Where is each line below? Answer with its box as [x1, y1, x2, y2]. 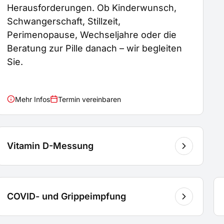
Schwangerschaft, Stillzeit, [7, 15, 121, 26]
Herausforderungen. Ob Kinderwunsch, [7, 2, 177, 13]
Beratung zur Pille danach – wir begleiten [7, 42, 182, 53]
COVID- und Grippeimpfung [7, 190, 126, 201]
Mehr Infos [15, 94, 50, 103]
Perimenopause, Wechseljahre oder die [7, 29, 177, 40]
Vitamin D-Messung [7, 140, 94, 151]
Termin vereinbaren [57, 94, 121, 103]
